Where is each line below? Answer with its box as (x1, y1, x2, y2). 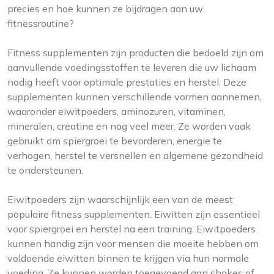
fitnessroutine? (7, 17, 74, 29)
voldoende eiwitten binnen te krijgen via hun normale (7, 252, 249, 264)
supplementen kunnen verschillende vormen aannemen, (7, 91, 262, 103)
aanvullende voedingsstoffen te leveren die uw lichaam (7, 61, 256, 73)
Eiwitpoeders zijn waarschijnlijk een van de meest (7, 193, 233, 206)
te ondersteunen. (7, 164, 83, 176)
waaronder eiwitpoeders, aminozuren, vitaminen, (7, 105, 226, 117)
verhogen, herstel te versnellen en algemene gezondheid (7, 149, 263, 161)
